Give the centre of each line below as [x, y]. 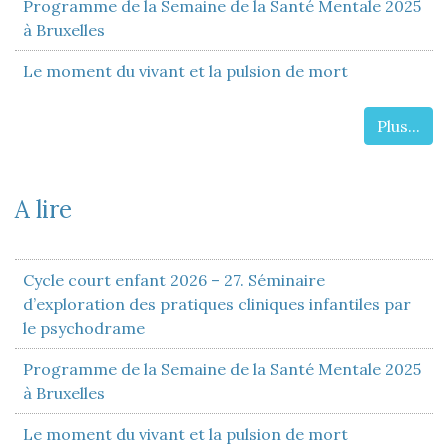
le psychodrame [84, 327]
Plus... [398, 125]
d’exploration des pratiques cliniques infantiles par [217, 303]
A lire [43, 209]
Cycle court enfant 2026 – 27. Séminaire [174, 279]
